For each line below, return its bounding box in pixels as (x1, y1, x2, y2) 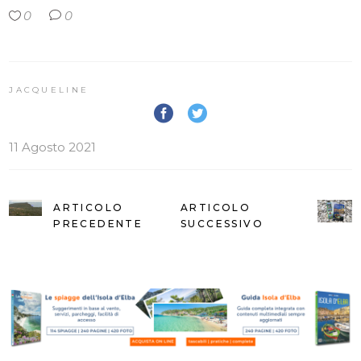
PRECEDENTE (53, 218, 143, 230)
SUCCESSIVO (180, 218, 264, 230)
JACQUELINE (9, 85, 89, 96)
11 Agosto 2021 (9, 139, 97, 156)
